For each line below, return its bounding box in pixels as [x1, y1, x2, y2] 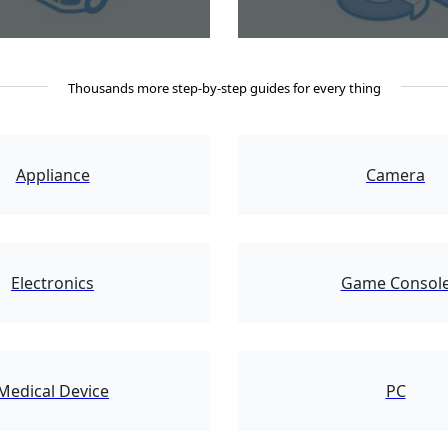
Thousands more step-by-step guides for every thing [67, 79, 381, 98]
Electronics [11, 272, 94, 295]
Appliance [15, 164, 90, 187]
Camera [366, 164, 425, 187]
